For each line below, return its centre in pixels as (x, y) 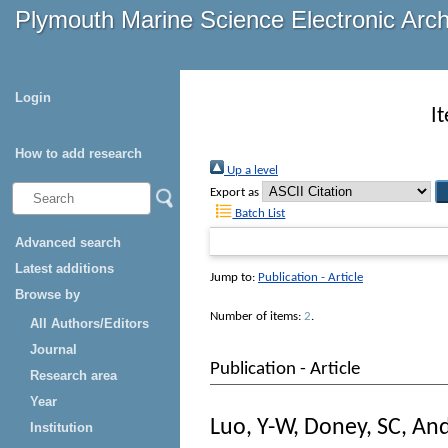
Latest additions (64, 268)
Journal (53, 349)
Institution (61, 427)
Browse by (47, 294)
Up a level (251, 171)
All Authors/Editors (89, 323)
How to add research (78, 153)
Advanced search (68, 242)
